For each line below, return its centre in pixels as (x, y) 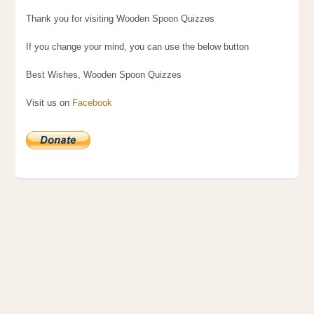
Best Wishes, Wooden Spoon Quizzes (104, 75)
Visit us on (49, 103)
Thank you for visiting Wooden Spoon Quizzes (121, 19)
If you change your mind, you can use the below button (138, 47)
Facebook (93, 103)
